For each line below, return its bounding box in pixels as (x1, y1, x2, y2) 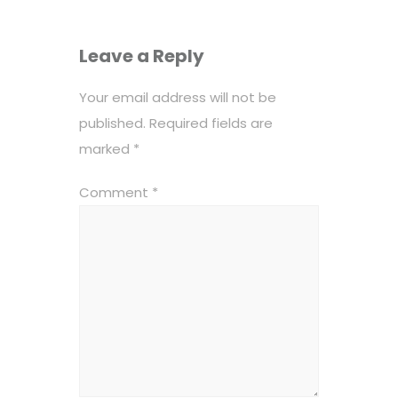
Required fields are (149, 113, 273, 132)
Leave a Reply (79, 43, 204, 68)
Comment (79, 182, 152, 202)
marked (79, 139, 133, 158)
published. (79, 113, 146, 132)
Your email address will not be (79, 87, 276, 107)
